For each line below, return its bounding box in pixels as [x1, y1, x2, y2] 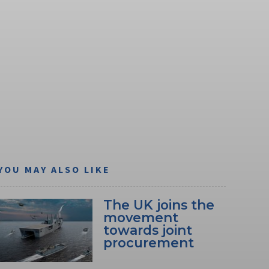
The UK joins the [103, 196, 214, 213]
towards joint [103, 222, 192, 238]
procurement [103, 234, 194, 250]
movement [103, 209, 178, 225]
